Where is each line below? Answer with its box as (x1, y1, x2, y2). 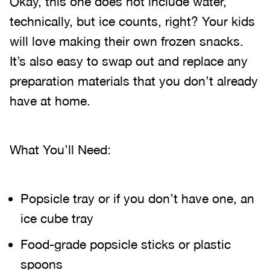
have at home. (10, 93, 90, 108)
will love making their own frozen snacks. (10, 34, 243, 48)
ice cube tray (20, 211, 93, 225)
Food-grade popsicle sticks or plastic (20, 237, 231, 251)
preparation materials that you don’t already (10, 74, 258, 88)
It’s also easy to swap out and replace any (10, 54, 248, 68)
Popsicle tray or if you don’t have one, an (20, 191, 254, 206)
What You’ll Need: (10, 142, 111, 157)
